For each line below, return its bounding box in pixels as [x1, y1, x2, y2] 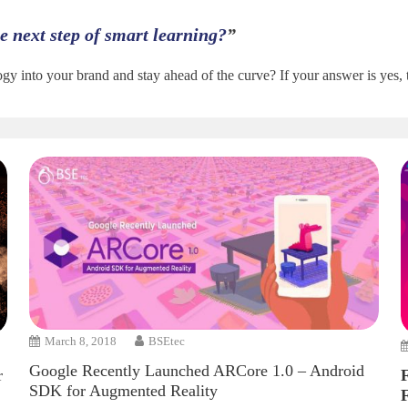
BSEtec [148, 334, 186, 348]
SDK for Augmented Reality [29, 382, 219, 400]
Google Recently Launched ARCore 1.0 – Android [29, 362, 365, 380]
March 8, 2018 [45, 334, 117, 348]
